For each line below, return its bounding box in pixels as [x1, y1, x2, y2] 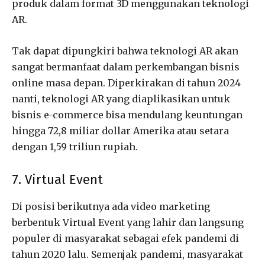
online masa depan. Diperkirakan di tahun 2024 [12, 76, 241, 89]
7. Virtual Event [12, 171, 103, 188]
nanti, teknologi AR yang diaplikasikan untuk [12, 92, 230, 105]
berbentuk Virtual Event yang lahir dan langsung [12, 216, 244, 228]
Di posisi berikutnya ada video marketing [12, 200, 210, 212]
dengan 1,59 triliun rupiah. [12, 140, 138, 153]
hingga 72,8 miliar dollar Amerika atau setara [12, 124, 229, 137]
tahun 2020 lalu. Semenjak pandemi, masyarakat [12, 248, 243, 260]
